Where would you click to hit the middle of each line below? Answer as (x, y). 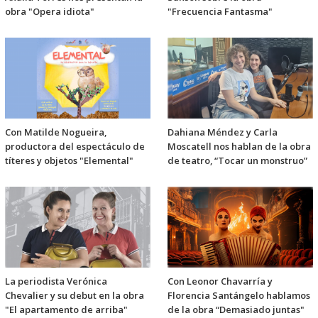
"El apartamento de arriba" (66, 310)
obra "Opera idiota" (50, 11)
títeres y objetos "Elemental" (69, 161)
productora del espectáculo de (75, 147)
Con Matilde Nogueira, (56, 132)
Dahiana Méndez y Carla (223, 132)
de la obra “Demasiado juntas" (236, 310)
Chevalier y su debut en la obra (75, 296)
